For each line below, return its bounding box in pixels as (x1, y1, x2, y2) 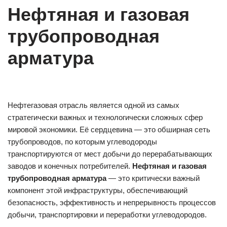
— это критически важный (106, 173, 200, 182)
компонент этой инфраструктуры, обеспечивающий (8, 185, 187, 195)
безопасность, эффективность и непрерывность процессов (8, 198, 216, 207)
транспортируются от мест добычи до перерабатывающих (8, 149, 212, 158)
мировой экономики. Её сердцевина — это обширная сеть (8, 125, 210, 134)
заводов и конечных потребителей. (8, 161, 132, 170)
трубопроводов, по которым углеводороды (8, 137, 157, 146)
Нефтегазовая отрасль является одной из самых (8, 100, 179, 109)
